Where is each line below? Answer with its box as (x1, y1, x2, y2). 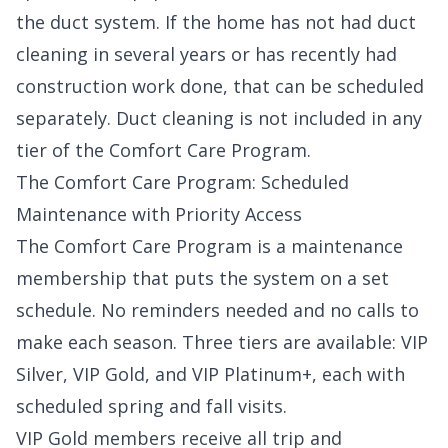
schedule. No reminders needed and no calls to (16, 298, 419, 323)
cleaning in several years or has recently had (16, 42, 397, 67)
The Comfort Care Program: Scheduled (16, 170, 349, 195)
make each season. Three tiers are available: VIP (16, 330, 428, 355)
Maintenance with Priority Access (16, 202, 302, 227)
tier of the (16, 138, 109, 163)
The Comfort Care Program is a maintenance (16, 234, 403, 259)
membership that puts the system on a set (16, 266, 389, 291)
